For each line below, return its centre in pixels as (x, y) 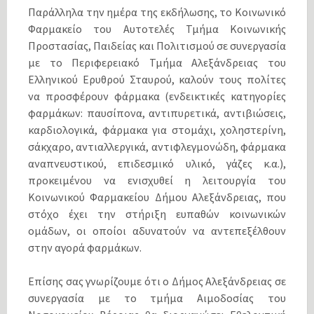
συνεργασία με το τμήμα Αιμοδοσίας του (157, 298)
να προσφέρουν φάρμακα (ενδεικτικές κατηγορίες (157, 96)
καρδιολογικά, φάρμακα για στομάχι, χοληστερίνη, (157, 129)
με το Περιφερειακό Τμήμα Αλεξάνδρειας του (157, 62)
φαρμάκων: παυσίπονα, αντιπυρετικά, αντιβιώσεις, (157, 112)
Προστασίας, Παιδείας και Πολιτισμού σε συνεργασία (157, 45)
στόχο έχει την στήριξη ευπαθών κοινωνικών (157, 213)
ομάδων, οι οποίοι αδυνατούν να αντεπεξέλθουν (157, 230)
